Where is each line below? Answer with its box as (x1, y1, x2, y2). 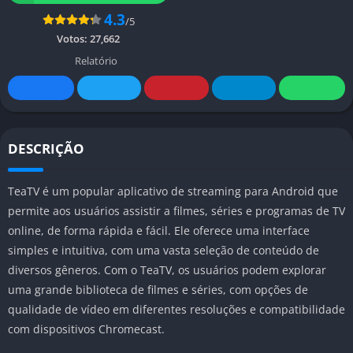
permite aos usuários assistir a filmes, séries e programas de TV (8, 203, 345, 218)
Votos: (57, 31, 90, 46)
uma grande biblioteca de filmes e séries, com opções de (8, 281, 308, 297)
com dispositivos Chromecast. (8, 321, 165, 336)
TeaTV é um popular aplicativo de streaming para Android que (8, 183, 338, 199)
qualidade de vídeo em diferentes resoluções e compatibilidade (8, 301, 345, 317)
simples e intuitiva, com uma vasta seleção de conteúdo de (8, 242, 319, 258)
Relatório (72, 53, 117, 68)
